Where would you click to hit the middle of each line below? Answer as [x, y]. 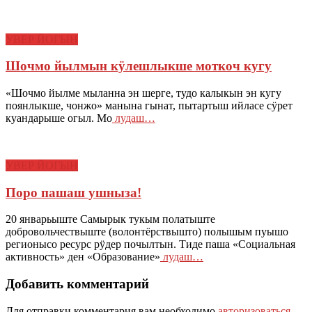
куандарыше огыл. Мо [59, 118]
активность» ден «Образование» [83, 257]
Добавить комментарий [77, 284]
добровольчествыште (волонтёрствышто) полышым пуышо [147, 232]
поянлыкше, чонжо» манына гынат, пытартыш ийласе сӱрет [149, 106]
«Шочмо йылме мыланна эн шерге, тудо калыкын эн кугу [143, 93]
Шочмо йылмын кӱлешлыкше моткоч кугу [139, 66]
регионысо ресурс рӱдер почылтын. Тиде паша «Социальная [150, 244]
